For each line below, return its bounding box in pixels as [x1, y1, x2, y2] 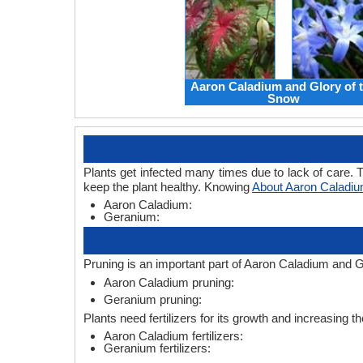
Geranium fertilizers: [104, 341, 211, 356]
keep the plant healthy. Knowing [83, 180, 252, 194]
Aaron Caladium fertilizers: [104, 329, 243, 344]
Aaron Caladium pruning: [104, 275, 234, 290]
